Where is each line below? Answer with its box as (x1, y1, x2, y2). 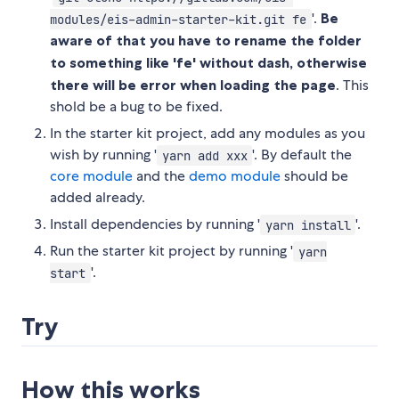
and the (133, 167, 189, 186)
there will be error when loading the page (50, 76, 336, 94)
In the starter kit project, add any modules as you (50, 124, 365, 143)
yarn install (265, 216, 351, 233)
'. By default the (252, 145, 353, 165)
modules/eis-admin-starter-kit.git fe (50, 11, 306, 28)
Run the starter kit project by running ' (50, 241, 293, 261)
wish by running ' (50, 145, 157, 165)
